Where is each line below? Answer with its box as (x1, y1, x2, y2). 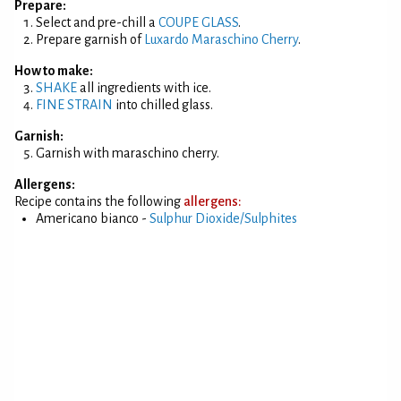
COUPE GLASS (158, 15, 238, 30)
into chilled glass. (113, 98, 213, 112)
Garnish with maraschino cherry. (36, 146, 219, 160)
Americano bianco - (36, 211, 149, 226)
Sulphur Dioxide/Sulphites (149, 211, 297, 226)
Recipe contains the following (14, 194, 183, 209)
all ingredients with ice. (77, 81, 211, 95)
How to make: (14, 64, 93, 78)
